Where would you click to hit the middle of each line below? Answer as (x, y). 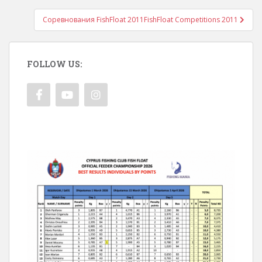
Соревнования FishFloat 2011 (93, 20)
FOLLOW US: (54, 64)
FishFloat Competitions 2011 (191, 20)
